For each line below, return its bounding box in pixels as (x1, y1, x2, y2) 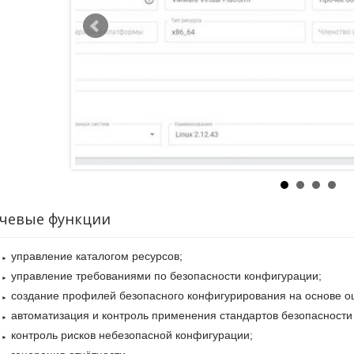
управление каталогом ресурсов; (10, 250, 183, 262)
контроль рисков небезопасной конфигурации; (10, 329, 253, 341)
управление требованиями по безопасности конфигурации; (10, 269, 322, 282)
